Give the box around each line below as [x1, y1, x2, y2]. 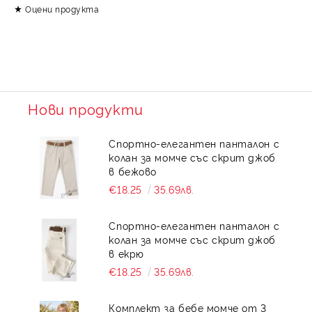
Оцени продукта [25, 3, 100, 15]
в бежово [109, 164, 157, 178]
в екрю [109, 247, 144, 260]
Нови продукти [28, 99, 143, 118]
